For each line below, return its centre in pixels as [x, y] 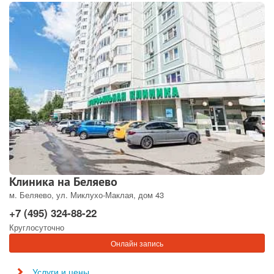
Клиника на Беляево [63, 182]
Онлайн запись [137, 243]
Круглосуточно [37, 227]
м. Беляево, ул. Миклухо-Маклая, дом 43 [87, 195]
